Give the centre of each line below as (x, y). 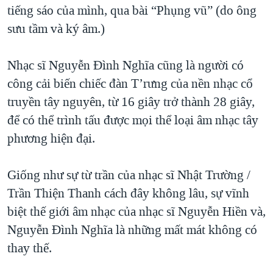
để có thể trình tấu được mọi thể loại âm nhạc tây (133, 120)
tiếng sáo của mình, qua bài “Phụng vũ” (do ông (132, 10)
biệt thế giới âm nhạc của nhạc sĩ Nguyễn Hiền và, (136, 211)
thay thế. (30, 248)
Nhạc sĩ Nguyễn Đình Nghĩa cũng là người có (126, 65)
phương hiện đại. (51, 138)
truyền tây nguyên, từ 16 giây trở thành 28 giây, (131, 101)
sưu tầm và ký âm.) (56, 28)
